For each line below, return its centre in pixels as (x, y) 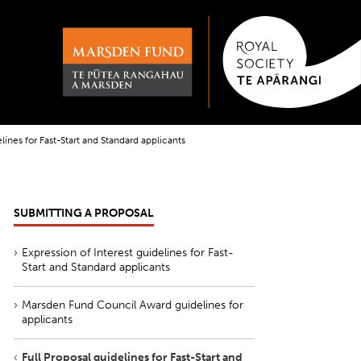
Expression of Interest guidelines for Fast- (128, 253)
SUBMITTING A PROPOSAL (84, 213)
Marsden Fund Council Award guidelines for (133, 305)
